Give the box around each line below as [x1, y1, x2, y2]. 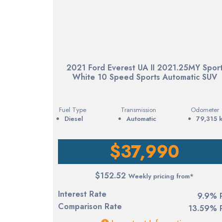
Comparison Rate [58, 200, 122, 212]
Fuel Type [59, 105, 86, 114]
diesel [69, 113, 83, 123]
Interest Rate [58, 188, 107, 200]
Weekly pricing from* [128, 171, 194, 181]
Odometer [190, 105, 219, 114]
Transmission [120, 105, 156, 114]
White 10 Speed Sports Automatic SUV [72, 71, 217, 83]
